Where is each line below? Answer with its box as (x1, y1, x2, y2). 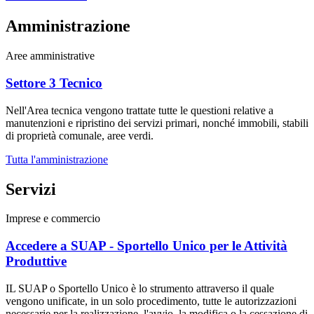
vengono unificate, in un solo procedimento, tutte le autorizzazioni (6, 294, 296, 307)
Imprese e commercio (6, 212, 100, 225)
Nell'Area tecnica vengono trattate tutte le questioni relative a (6, 104, 273, 116)
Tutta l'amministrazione (6, 153, 108, 165)
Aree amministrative (6, 50, 95, 62)
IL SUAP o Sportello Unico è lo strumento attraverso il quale (6, 282, 274, 294)
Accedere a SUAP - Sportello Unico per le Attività (6, 238, 287, 254)
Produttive (6, 254, 67, 269)
